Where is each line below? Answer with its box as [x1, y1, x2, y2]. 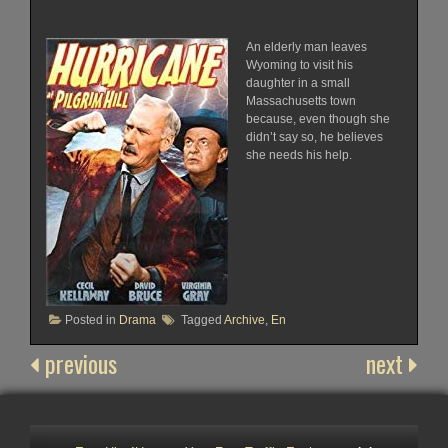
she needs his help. [245, 147, 352, 162]
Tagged [181, 312, 224, 327]
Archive [224, 312, 265, 327]
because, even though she [245, 111, 390, 126]
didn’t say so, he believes [245, 129, 383, 144]
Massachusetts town [245, 93, 356, 108]
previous [39, 344, 117, 381]
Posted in [65, 312, 119, 327]
